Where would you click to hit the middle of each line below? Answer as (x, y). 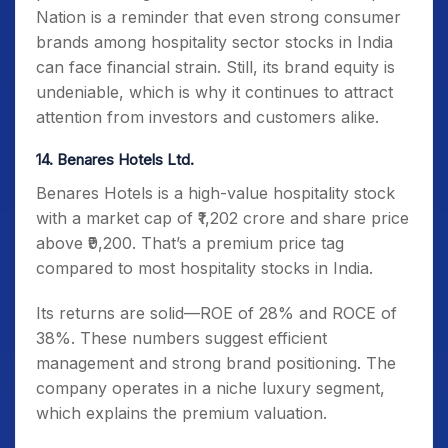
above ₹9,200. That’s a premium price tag (190, 243)
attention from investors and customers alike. (207, 117)
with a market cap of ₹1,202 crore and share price (222, 218)
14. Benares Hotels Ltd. (115, 159)
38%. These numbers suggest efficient (181, 338)
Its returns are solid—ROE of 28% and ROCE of (216, 313)
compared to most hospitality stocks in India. (204, 268)
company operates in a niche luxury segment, (210, 388)
